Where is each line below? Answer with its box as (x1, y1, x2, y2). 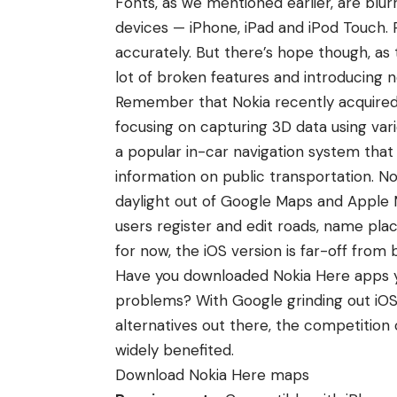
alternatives (115, 315, 198, 336)
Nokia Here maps (184, 365, 309, 385)
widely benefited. (115, 340, 234, 361)
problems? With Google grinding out (115, 291, 375, 311)
